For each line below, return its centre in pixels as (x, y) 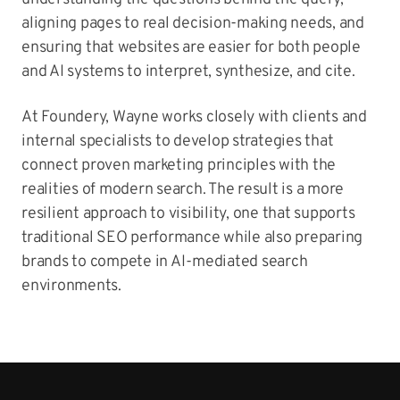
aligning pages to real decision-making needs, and (193, 24)
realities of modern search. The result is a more (183, 190)
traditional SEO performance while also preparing (192, 238)
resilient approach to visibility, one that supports (188, 214)
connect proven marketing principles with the (179, 166)
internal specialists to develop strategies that (178, 142)
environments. (71, 286)
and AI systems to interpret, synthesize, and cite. (188, 72)
